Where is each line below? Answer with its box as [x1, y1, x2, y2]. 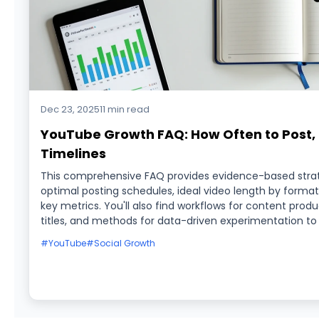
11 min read [100, 103, 150, 116]
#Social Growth [86, 237, 155, 249]
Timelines [41, 145, 106, 162]
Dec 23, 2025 [41, 103, 100, 116]
